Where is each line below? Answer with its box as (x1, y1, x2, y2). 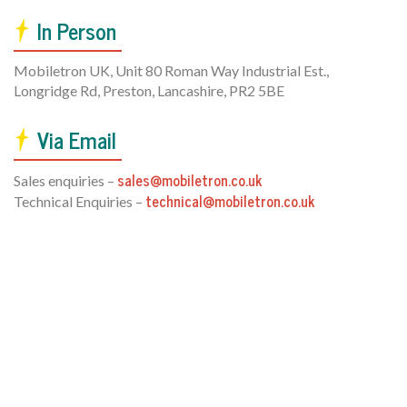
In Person (37, 13, 116, 48)
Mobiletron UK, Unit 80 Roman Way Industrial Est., (14, 62, 329, 79)
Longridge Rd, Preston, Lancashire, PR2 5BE (14, 82, 284, 99)
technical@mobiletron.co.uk (145, 189, 314, 213)
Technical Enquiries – (14, 193, 145, 210)
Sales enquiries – (14, 172, 117, 189)
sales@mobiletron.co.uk (117, 168, 262, 192)
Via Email (37, 122, 116, 157)
